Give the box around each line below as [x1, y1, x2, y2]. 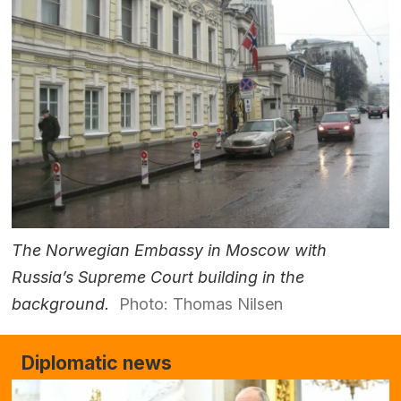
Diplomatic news [21, 351, 172, 374]
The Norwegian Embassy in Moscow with [12, 241, 328, 260]
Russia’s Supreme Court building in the [12, 268, 305, 287]
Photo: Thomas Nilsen [118, 294, 283, 314]
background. [12, 294, 110, 314]
